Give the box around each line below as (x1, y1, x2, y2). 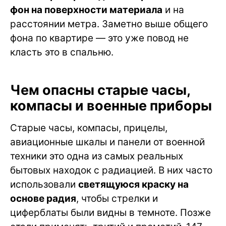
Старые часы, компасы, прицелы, (10, 122, 167, 134)
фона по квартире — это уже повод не (10, 32, 189, 44)
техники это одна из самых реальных (10, 150, 183, 162)
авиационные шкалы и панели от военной (10, 136, 205, 148)
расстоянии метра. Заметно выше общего (10, 18, 208, 30)
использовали (10, 179, 78, 191)
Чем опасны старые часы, (10, 82, 190, 99)
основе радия (10, 193, 76, 205)
